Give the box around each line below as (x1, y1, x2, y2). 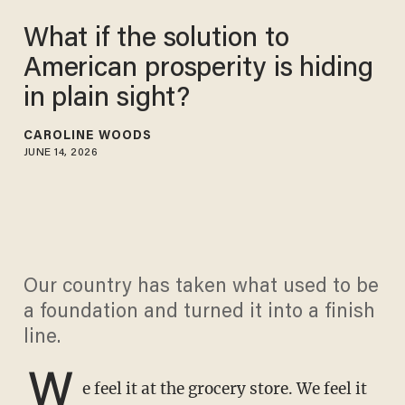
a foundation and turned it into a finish (23, 303, 375, 324)
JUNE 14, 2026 (23, 146, 99, 158)
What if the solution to (23, 25, 289, 53)
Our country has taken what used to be (23, 278, 379, 298)
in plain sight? (23, 85, 191, 113)
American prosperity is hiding (23, 55, 373, 83)
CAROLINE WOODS (23, 129, 153, 143)
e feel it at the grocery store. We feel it (81, 379, 367, 400)
